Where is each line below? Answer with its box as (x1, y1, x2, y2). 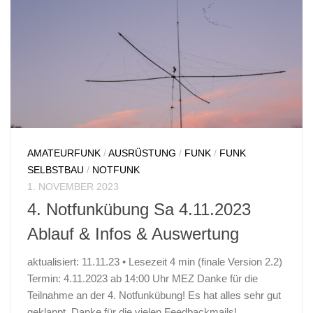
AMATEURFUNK (27, 147, 101, 159)
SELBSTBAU (27, 163, 84, 175)
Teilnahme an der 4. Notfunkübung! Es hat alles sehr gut (27, 289, 281, 301)
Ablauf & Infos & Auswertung (27, 224, 239, 243)
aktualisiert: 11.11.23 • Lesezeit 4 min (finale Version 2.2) (27, 255, 282, 268)
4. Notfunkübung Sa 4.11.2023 (27, 200, 251, 219)
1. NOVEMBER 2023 (27, 180, 119, 192)
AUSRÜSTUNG (108, 147, 176, 159)
